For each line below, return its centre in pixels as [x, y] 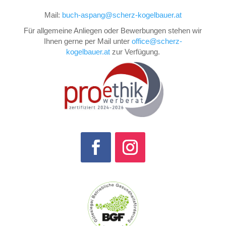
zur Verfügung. [135, 51]
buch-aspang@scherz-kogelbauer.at [122, 15]
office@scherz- [157, 41]
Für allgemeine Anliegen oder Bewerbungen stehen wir [113, 30]
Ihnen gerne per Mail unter [88, 41]
